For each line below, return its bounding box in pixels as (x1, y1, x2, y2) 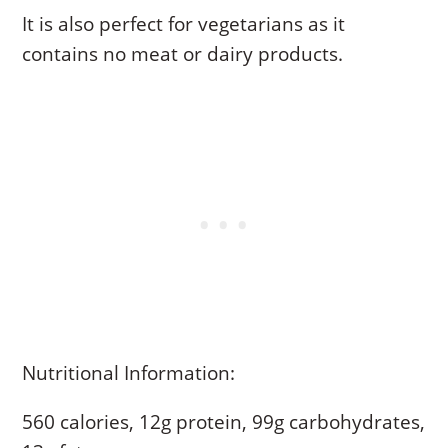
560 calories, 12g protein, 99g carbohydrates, (22, 408, 426, 435)
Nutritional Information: (22, 359, 236, 386)
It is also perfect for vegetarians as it (22, 10, 346, 37)
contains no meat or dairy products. (22, 40, 344, 67)
